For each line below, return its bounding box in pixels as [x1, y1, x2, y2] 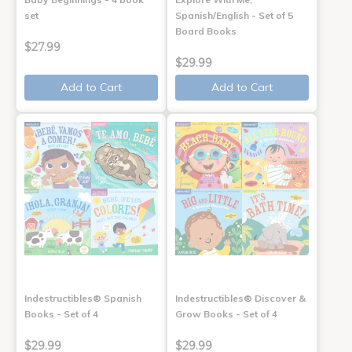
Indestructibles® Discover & [174, 291, 306, 304]
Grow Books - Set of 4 [174, 307, 277, 320]
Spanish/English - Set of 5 [174, 9, 293, 21]
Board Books [174, 24, 236, 37]
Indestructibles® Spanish [24, 291, 141, 304]
